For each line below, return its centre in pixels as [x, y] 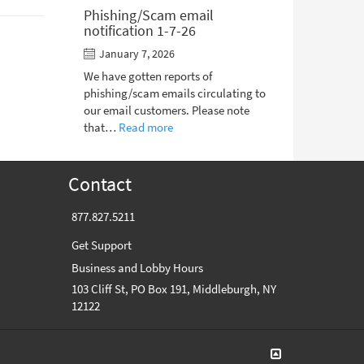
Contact [100, 184]
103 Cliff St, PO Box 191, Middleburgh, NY [173, 289]
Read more [145, 128]
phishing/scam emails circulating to [174, 93]
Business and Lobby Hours [137, 268]
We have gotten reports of [147, 76]
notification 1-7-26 [139, 31]
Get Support [101, 245]
